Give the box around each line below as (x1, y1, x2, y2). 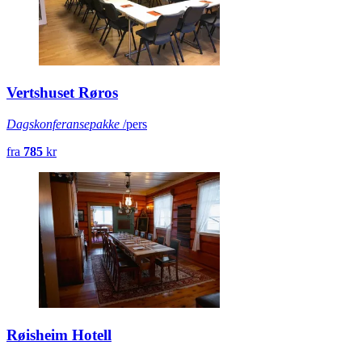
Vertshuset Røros (6, 84, 118, 102)
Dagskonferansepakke (6, 116, 120, 131)
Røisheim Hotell (6, 326, 112, 343)
